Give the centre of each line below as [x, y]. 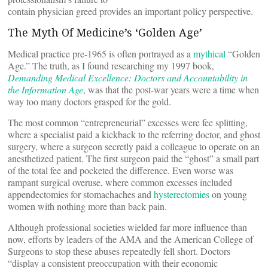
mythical [209, 54]
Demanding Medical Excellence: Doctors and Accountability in [128, 77]
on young [228, 194]
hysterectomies [182, 194]
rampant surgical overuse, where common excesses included [120, 182]
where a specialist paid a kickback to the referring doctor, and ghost [134, 134]
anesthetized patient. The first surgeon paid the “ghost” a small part [133, 158]
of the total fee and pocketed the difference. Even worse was [121, 170]
